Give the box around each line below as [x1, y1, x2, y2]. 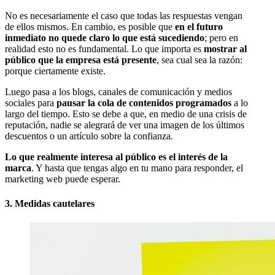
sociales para [5, 98, 56, 109]
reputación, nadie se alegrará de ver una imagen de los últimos [5, 120, 244, 131]
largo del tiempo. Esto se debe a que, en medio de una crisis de [5, 109, 247, 120]
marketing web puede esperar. [5, 174, 120, 185]
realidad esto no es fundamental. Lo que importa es [5, 44, 204, 55]
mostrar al [204, 44, 247, 55]
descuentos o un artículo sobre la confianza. [5, 131, 173, 142]
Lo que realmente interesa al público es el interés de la [5, 152, 228, 163]
